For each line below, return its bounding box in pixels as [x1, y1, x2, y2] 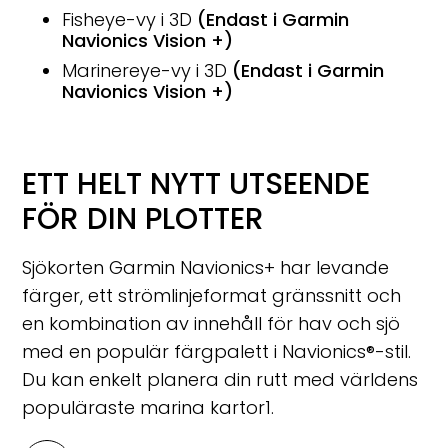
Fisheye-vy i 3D [62, 7, 198, 33]
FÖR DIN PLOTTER [22, 198, 265, 240]
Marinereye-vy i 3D [62, 58, 233, 84]
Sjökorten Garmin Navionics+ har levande [22, 255, 390, 281]
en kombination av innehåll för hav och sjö [22, 311, 401, 337]
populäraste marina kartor [22, 395, 266, 421]
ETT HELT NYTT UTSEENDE [22, 163, 371, 205]
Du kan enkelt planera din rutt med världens [22, 367, 419, 393]
